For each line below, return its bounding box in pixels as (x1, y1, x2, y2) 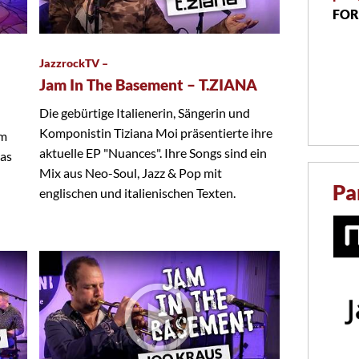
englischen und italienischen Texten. (39, 185, 236, 201)
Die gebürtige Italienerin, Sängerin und (39, 105, 250, 121)
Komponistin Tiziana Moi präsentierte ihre (39, 125, 272, 141)
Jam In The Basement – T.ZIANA (39, 76, 257, 95)
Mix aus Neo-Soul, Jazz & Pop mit (39, 165, 222, 181)
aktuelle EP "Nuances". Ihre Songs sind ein (39, 145, 267, 161)
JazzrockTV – (39, 56, 108, 71)
